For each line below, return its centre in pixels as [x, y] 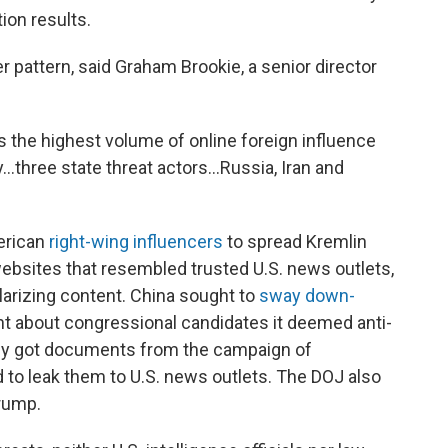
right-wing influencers [136, 241]
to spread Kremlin [295, 241]
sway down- [307, 295]
